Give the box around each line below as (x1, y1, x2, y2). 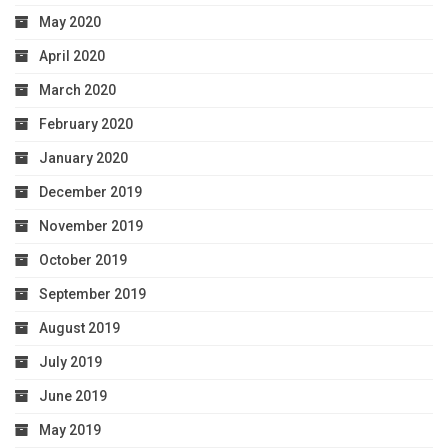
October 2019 (39, 252, 127, 269)
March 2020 (39, 82, 116, 99)
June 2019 (39, 388, 107, 405)
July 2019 (39, 354, 102, 371)
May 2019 (39, 422, 101, 439)
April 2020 (39, 48, 105, 65)
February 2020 (39, 116, 133, 133)
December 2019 (39, 184, 142, 201)
